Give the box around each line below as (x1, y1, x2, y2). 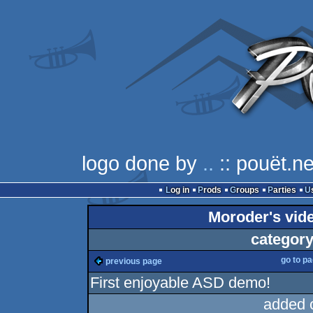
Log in (170, 185, 189, 195)
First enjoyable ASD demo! (90, 274, 271, 291)
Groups (235, 185, 259, 195)
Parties (272, 185, 296, 195)
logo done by (82, 152, 203, 175)
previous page (105, 256, 163, 266)
